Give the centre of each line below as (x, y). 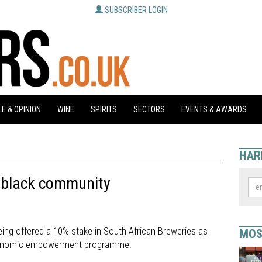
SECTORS (149, 109)
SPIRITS (104, 109)
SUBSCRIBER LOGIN (136, 10)
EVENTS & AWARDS (214, 109)
